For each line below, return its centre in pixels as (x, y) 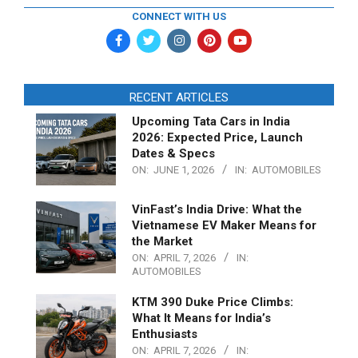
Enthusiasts (165, 334)
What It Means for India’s (201, 318)
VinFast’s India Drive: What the (217, 209)
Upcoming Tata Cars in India (211, 121)
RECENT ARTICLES (179, 97)
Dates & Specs (173, 153)
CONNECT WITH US (179, 16)
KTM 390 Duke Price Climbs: (213, 302)
